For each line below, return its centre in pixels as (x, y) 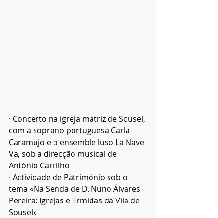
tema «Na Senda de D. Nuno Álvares (75, 189)
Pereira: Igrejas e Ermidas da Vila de (75, 201)
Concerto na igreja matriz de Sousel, (80, 119)
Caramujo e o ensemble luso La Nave (77, 142)
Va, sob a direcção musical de (64, 154)
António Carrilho (39, 166)
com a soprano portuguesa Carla (70, 131)
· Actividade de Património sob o (69, 177)
